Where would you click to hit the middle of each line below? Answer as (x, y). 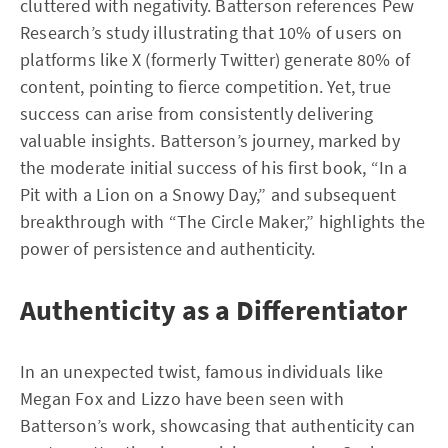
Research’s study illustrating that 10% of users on (211, 32)
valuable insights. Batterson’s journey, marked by (210, 140)
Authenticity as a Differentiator (213, 310)
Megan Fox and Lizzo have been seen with (182, 398)
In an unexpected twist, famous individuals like (202, 371)
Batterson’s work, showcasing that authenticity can (218, 425)
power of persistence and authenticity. (168, 248)
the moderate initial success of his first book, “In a (214, 167)
